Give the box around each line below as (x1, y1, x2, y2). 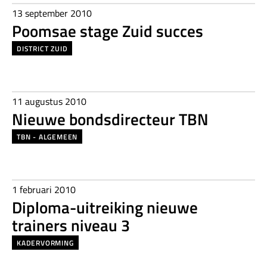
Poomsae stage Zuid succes (12, 18, 203, 43)
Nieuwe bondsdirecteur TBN (12, 107, 209, 131)
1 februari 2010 (12, 182, 76, 197)
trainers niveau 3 (12, 213, 130, 237)
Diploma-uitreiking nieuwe (12, 195, 198, 219)
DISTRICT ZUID (17, 42, 68, 54)
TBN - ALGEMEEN (17, 131, 78, 142)
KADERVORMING (17, 237, 74, 249)
